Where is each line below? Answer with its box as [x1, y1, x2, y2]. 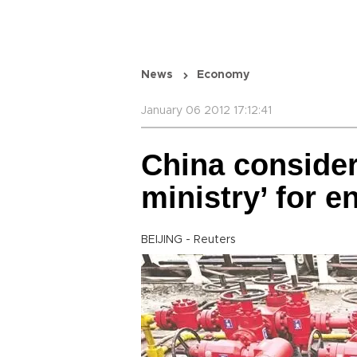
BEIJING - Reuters [141, 234, 236, 245]
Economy [197, 69, 249, 80]
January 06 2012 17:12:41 [141, 105, 272, 116]
